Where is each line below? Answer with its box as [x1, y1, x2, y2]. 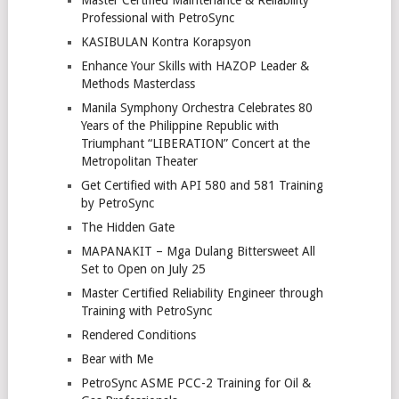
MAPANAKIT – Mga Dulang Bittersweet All [80, 243, 315, 258]
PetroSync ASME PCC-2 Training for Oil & [80, 375, 311, 390]
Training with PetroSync [80, 303, 212, 318]
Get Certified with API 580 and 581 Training [80, 177, 323, 192]
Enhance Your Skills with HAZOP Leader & [80, 58, 309, 73]
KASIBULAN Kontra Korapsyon [80, 34, 251, 49]
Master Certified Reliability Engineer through [80, 285, 323, 300]
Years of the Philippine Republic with [80, 118, 279, 133]
